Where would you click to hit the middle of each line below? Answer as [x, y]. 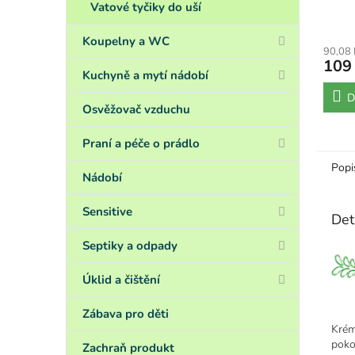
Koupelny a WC [126, 41]
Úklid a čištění [121, 280]
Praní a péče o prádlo [141, 143]
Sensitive [107, 212]
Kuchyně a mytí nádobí [145, 75]
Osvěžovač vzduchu [136, 109]
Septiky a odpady [130, 246]
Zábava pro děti [126, 314]
